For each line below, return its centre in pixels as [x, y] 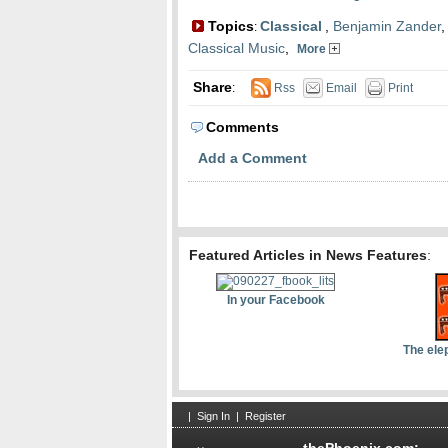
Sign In [213, 416]
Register [265, 416]
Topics [229, 26]
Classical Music [236, 48]
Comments [242, 127]
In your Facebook [275, 300]
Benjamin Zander [387, 26]
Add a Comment [252, 158]
